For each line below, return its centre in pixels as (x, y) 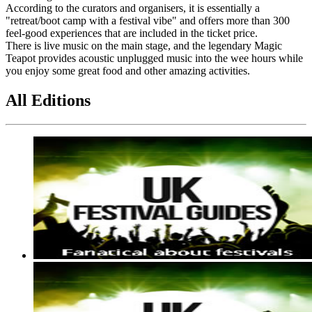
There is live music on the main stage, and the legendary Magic (144, 45)
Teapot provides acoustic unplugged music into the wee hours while (154, 58)
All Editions (48, 100)
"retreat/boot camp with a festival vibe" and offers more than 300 (148, 20)
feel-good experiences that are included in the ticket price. (132, 33)
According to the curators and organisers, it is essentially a (133, 8)
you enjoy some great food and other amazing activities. (128, 70)
